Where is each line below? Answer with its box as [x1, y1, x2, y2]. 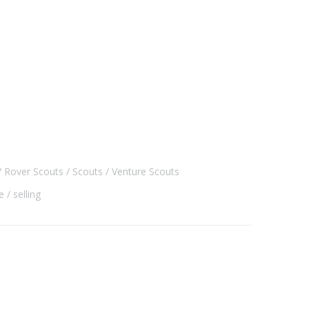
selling [13, 187, 41, 201]
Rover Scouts [4, 164, 63, 178]
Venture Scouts [112, 164, 179, 178]
